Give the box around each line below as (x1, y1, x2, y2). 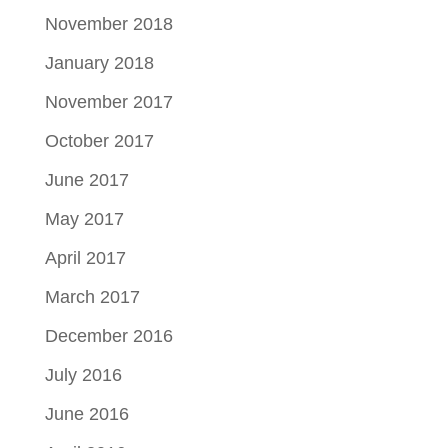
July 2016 (44, 364, 122, 385)
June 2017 (44, 169, 129, 190)
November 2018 (44, 13, 173, 34)
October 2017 (44, 130, 154, 151)
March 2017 (44, 286, 140, 307)
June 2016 (44, 403, 129, 424)
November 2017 (44, 91, 173, 112)
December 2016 (44, 325, 173, 346)
